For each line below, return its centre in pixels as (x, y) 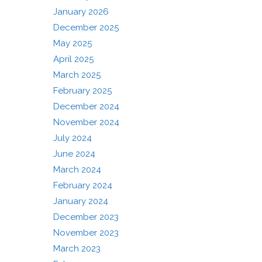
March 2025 (77, 75)
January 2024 (81, 201)
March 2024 (77, 170)
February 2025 (82, 91)
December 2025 (86, 27)
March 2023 (77, 249)
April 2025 (73, 59)
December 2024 (86, 106)
